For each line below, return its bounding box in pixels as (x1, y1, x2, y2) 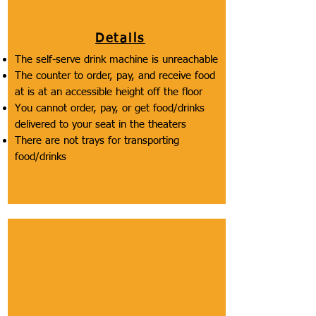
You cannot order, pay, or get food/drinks (14, 103, 205, 114)
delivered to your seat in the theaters (14, 119, 186, 130)
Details (95, 32, 145, 45)
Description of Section (38, 281, 202, 293)
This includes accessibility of (56, 303, 185, 313)
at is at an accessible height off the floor (14, 87, 202, 97)
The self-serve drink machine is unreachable (14, 54, 218, 65)
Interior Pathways (47, 244, 194, 263)
